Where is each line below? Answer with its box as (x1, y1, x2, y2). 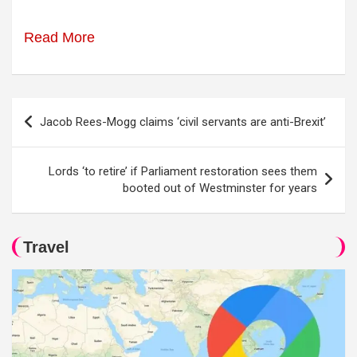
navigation (11, 124, 104, 147)
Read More (24, 29, 95, 45)
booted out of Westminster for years (123, 181, 317, 195)
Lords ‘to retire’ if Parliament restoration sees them (49, 164, 317, 178)
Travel (23, 238, 69, 256)
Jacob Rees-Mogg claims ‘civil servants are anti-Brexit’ (40, 115, 326, 129)
